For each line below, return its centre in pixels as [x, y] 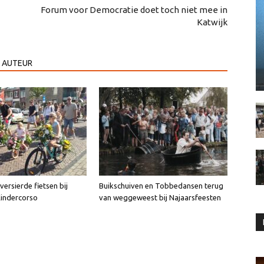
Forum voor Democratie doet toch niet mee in [134, 10]
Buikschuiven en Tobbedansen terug [161, 186]
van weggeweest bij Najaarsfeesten [160, 198]
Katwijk [212, 22]
